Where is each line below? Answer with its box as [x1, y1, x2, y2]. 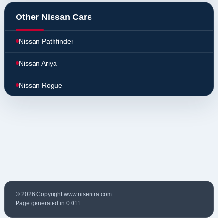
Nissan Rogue [19, 81, 62, 89]
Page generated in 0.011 [16, 200, 81, 207]
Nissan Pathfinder [19, 37, 73, 45]
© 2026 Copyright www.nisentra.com [16, 190, 112, 198]
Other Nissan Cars [16, 12, 92, 22]
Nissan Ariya [19, 59, 57, 67]
